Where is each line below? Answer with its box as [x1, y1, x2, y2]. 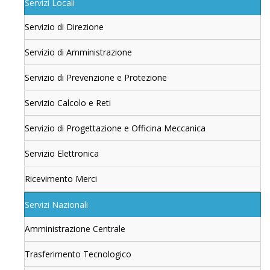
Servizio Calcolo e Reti [25, 97, 111, 109]
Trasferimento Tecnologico [25, 248, 131, 260]
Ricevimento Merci [25, 173, 97, 185]
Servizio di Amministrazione [25, 46, 132, 58]
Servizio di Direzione [25, 21, 104, 33]
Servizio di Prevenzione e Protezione [25, 72, 167, 84]
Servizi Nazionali [25, 199, 88, 211]
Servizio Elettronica [25, 148, 99, 160]
